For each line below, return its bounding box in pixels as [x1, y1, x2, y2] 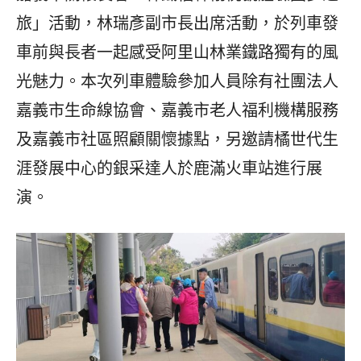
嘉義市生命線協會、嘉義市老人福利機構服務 [16, 100, 338, 120]
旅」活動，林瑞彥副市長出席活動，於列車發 [16, 13, 338, 33]
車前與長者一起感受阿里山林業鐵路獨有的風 [16, 42, 338, 62]
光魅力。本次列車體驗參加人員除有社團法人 [16, 71, 338, 91]
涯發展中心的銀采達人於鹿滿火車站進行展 [16, 158, 322, 178]
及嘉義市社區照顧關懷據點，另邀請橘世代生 [16, 129, 338, 149]
